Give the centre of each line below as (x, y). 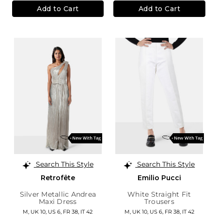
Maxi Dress (58, 202)
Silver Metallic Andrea (58, 194)
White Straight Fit (159, 194)
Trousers (159, 202)
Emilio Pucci (159, 178)
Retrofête (58, 178)
